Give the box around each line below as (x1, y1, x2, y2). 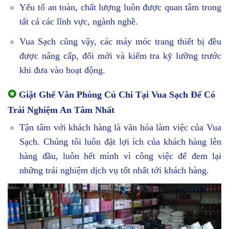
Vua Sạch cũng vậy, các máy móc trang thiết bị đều (19, 36, 221, 47)
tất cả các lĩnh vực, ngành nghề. (19, 16, 139, 27)
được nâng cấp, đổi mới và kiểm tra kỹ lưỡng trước (19, 50, 221, 61)
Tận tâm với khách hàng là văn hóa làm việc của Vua (19, 122, 221, 132)
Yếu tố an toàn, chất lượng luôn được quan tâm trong (19, 2, 221, 12)
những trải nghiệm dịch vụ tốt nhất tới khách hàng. (19, 165, 210, 175)
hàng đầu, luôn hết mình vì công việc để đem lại (19, 150, 221, 161)
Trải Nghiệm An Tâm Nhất (8, 104, 114, 115)
